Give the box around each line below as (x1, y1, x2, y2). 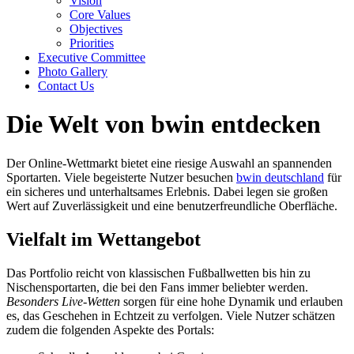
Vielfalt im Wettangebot (6, 228, 201, 250)
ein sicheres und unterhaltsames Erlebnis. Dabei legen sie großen (6, 184, 328, 198)
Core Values (70, 8, 130, 21)
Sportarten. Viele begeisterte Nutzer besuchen (6, 170, 236, 184)
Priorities (70, 36, 114, 50)
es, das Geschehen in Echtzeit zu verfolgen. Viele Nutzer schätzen (6, 308, 335, 322)
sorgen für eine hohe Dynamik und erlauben (120, 294, 343, 308)
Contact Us (38, 79, 94, 92)
